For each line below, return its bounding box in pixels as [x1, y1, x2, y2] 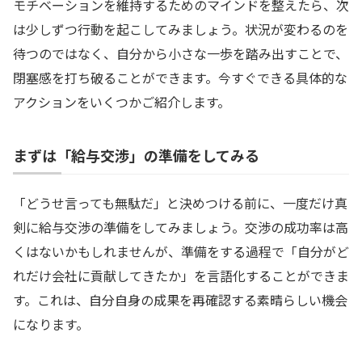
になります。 [13, 314, 89, 335]
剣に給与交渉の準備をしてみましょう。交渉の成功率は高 [13, 217, 348, 238]
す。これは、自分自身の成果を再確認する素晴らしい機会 [13, 290, 347, 310]
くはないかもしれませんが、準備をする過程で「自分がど [13, 242, 349, 262]
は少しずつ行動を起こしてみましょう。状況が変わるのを [13, 19, 348, 39]
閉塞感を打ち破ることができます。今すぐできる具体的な [13, 67, 347, 87]
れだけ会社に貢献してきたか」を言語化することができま [13, 266, 349, 286]
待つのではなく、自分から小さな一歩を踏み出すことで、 [13, 43, 348, 63]
